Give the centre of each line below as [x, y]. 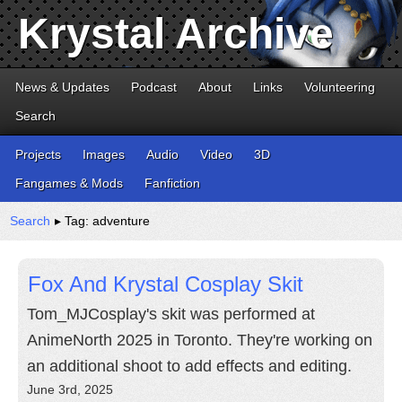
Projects [38, 154]
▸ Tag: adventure [100, 221]
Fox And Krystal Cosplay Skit [166, 284]
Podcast [154, 87]
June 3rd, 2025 [70, 389]
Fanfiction [172, 183]
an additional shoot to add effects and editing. [189, 366]
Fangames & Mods [69, 183]
